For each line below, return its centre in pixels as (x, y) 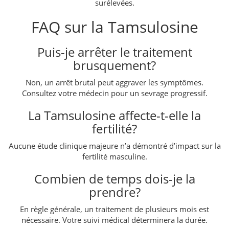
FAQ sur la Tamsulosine (114, 27)
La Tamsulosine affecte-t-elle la (114, 115)
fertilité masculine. (114, 156)
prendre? (114, 192)
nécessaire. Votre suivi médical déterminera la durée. (114, 220)
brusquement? (114, 65)
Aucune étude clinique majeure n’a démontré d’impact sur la (114, 145)
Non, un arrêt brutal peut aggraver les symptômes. (114, 82)
